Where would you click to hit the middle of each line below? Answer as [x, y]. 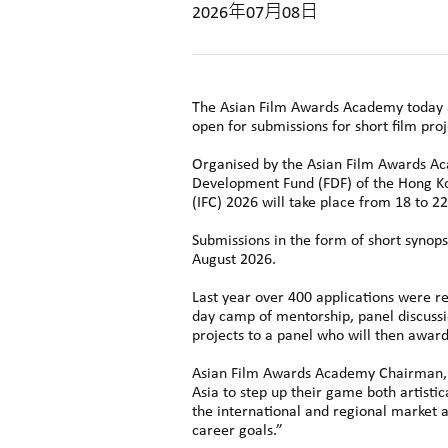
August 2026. [234, 260]
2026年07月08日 [255, 13]
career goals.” [237, 431]
